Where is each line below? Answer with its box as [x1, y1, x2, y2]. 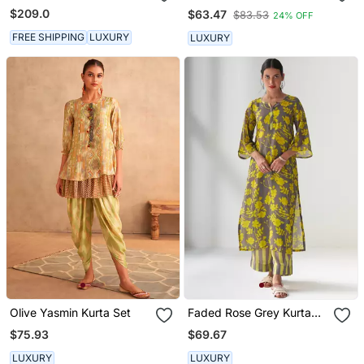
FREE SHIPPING [11, 30, 84, 43]
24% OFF [273, 9, 314, 21]
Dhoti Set [9, 12, 58, 27]
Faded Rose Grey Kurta [188, 305, 312, 320]
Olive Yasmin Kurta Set [9, 305, 131, 320]
